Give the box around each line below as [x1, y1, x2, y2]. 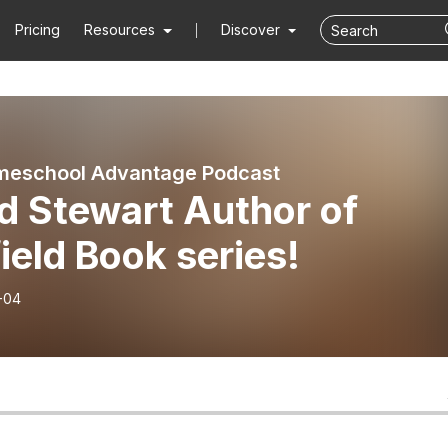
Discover [220, 21, 284, 38]
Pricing [15, 21, 61, 38]
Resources [84, 21, 156, 38]
